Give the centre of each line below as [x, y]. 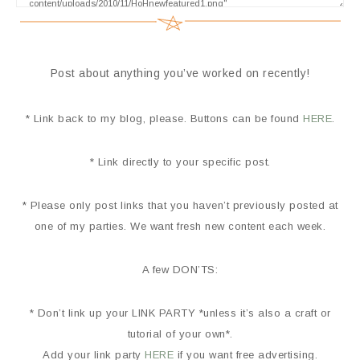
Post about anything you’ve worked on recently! [180, 74]
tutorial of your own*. [180, 334]
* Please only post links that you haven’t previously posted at [180, 206]
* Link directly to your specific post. [180, 162]
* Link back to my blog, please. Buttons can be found [164, 119]
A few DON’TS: [180, 270]
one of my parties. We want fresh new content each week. [180, 227]
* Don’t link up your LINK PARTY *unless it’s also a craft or [180, 313]
